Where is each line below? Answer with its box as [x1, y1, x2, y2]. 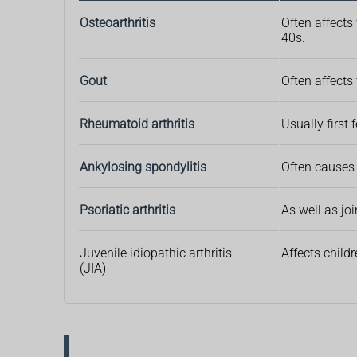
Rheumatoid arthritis [80, 116, 194, 132]
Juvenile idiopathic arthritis [80, 245, 232, 261]
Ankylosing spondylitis [80, 159, 206, 175]
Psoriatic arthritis [80, 202, 175, 218]
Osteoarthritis [80, 15, 155, 31]
